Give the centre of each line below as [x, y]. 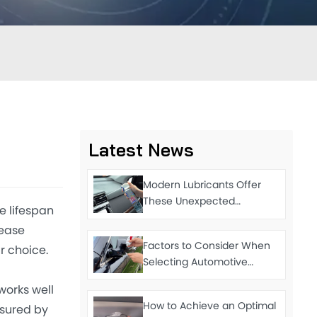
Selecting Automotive [196, 263]
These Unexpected [189, 202]
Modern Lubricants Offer [202, 186]
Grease [161, 279]
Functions [167, 219]
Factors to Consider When [207, 246]
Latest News [142, 150]
